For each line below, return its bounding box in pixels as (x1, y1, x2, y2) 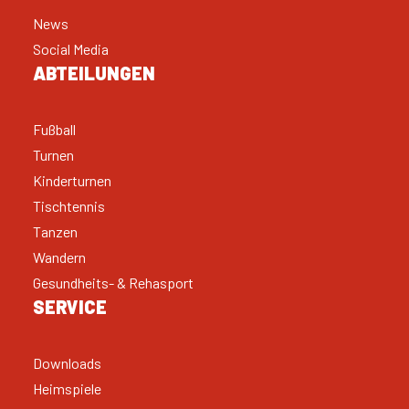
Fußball (33, 121, 76, 138)
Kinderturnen (33, 172, 111, 189)
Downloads (33, 354, 101, 372)
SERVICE (33, 296, 107, 318)
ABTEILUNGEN (33, 62, 155, 84)
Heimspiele (33, 380, 101, 397)
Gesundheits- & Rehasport (33, 274, 194, 291)
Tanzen (33, 223, 78, 240)
